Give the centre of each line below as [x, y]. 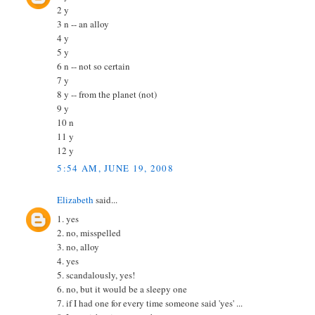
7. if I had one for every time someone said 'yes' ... [150, 303]
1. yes [68, 218]
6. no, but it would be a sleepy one [122, 289]
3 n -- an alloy [83, 24]
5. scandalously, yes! [96, 275]
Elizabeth [76, 200]
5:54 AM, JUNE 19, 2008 [116, 168]
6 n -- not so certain [94, 66]
